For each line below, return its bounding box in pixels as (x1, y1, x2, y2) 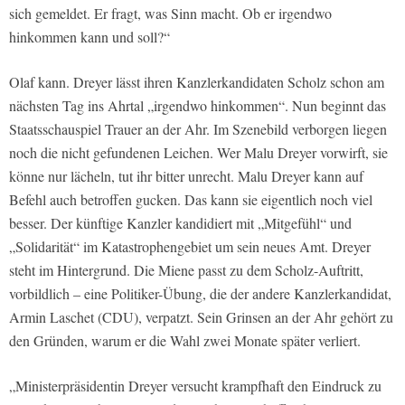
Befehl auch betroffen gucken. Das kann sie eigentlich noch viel (9, 189, 372, 209)
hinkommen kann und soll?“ (9, 26, 170, 46)
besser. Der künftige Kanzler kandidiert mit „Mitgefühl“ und (9, 212, 352, 232)
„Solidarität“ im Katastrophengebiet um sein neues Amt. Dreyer (9, 236, 371, 256)
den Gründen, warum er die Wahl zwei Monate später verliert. (9, 330, 361, 350)
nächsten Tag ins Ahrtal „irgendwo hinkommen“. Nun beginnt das (9, 95, 386, 115)
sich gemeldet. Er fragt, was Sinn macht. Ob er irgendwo (9, 3, 332, 23)
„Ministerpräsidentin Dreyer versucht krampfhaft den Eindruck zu (9, 375, 381, 395)
